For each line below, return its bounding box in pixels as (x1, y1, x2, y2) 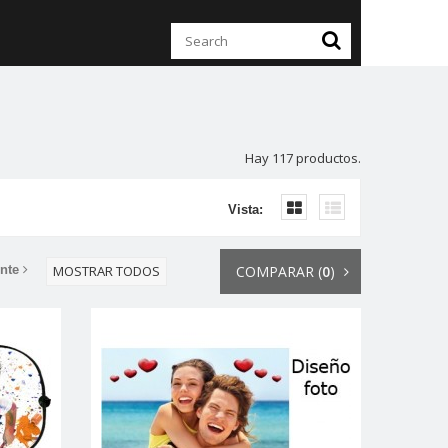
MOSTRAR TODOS (53, 262, 160, 280)
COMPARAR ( (236, 262, 322, 281)
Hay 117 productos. (245, 149, 361, 167)
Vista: (228, 202, 263, 217)
